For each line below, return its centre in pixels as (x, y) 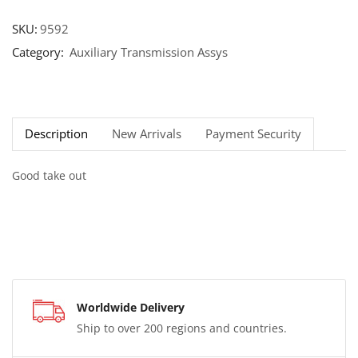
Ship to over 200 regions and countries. (182, 328)
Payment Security (253, 133)
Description (56, 133)
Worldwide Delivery (131, 308)
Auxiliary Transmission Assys (149, 52)
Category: (40, 52)
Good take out (49, 175)
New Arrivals (147, 133)
